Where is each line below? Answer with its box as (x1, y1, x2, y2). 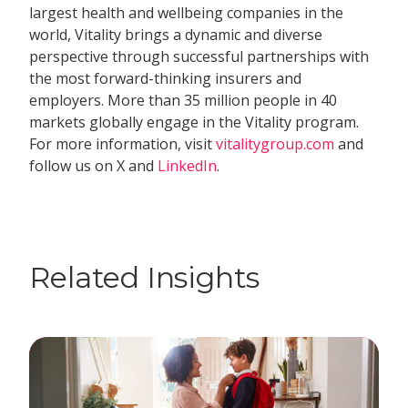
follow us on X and (29, 156, 158, 177)
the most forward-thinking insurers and (29, 68, 302, 89)
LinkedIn (158, 156, 218, 177)
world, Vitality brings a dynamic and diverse (29, 25, 323, 46)
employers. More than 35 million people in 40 (29, 90, 338, 111)
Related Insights (29, 259, 260, 295)
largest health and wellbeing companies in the (29, 3, 344, 24)
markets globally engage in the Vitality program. (29, 112, 360, 133)
